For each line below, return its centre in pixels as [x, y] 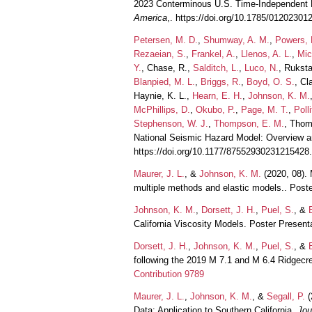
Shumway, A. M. [236, 40]
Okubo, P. [216, 109]
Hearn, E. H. [217, 95]
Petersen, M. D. [166, 40]
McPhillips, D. [162, 109]
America [150, 17]
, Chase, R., [167, 68]
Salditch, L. [216, 68]
